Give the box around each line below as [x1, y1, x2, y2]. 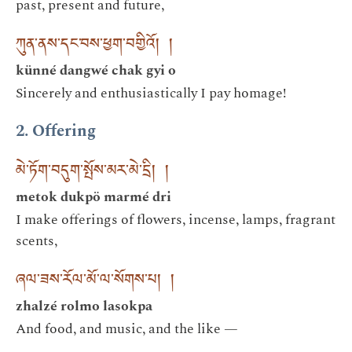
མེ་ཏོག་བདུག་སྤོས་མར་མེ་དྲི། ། [16, 155, 169, 191]
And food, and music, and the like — [16, 317, 238, 339]
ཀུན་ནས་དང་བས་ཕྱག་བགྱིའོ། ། [16, 28, 173, 64]
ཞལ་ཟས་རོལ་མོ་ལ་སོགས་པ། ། [16, 264, 174, 300]
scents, [16, 229, 57, 251]
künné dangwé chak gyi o [16, 59, 176, 81]
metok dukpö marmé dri [16, 185, 171, 207]
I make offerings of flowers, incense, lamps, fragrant [16, 208, 335, 230]
